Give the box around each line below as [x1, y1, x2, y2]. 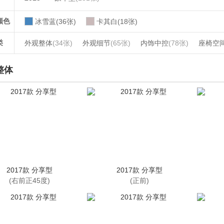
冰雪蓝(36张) [35, 17, 76, 25]
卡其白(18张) [96, 17, 137, 25]
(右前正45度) [9, 176, 50, 184]
